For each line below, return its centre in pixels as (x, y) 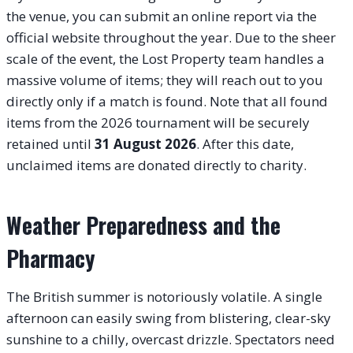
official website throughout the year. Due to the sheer (171, 37)
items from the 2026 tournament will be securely (158, 122)
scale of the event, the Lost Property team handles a (165, 58)
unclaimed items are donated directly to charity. (156, 165)
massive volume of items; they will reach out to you (165, 80)
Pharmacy (51, 258)
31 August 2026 (145, 143)
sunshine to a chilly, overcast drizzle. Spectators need (171, 339)
